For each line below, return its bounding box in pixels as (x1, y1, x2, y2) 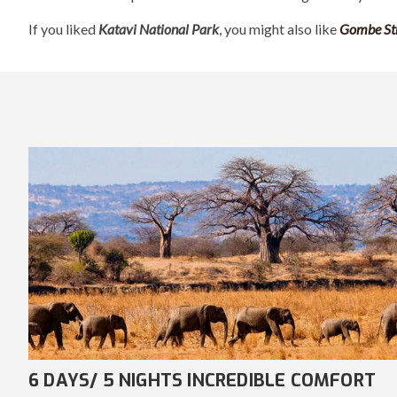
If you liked (28, 19, 98, 37)
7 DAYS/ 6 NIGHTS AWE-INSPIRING (25, 368, 315, 393)
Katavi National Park (98, 19, 219, 37)
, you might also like (219, 19, 339, 37)
